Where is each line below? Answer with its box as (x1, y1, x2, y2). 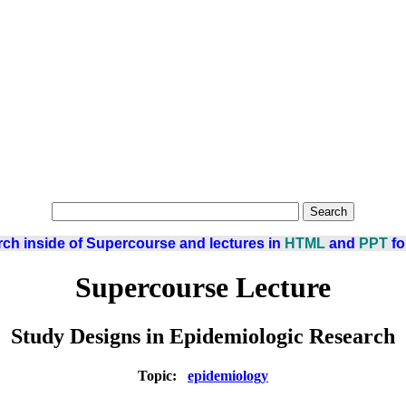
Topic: (138, 368, 188, 384)
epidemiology (188, 368, 268, 384)
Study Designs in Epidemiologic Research (11, 324, 395, 348)
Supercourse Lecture (75, 271, 331, 304)
